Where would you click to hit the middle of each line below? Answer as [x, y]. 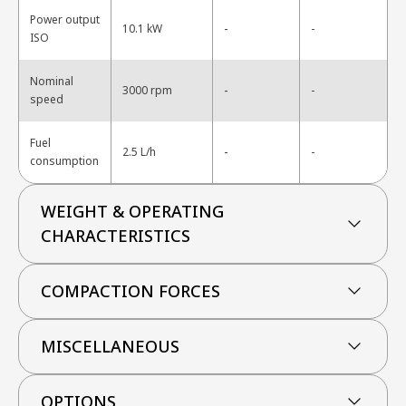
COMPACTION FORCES [130, 290]
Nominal [52, 81]
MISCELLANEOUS [110, 346]
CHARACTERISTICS [116, 235]
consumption [64, 160]
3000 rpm [147, 90]
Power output [65, 19]
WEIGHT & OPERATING [132, 211]
